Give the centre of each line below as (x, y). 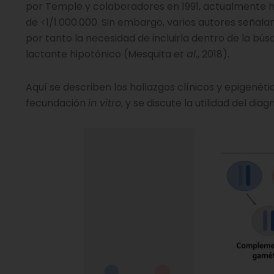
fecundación (57, 103)
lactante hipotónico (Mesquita (100, 54)
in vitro (105, 103)
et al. (186, 54)
